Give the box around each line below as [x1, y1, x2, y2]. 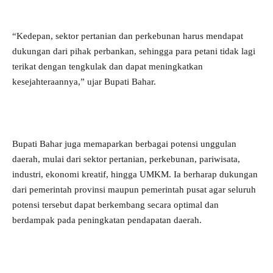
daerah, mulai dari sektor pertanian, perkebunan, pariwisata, [12, 154, 240, 164]
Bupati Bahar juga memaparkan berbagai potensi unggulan [12, 139, 236, 149]
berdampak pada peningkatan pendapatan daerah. [12, 215, 202, 225]
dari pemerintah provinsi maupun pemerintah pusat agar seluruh [12, 185, 256, 194]
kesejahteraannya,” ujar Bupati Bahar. [12, 77, 156, 87]
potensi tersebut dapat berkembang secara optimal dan [12, 200, 219, 210]
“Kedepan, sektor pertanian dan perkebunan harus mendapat [12, 31, 243, 41]
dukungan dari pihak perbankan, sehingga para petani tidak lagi [12, 46, 255, 56]
